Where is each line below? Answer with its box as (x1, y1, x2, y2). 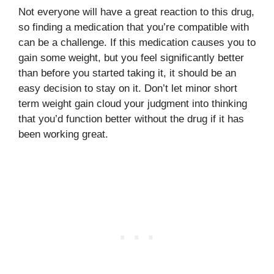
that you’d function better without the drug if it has (18, 113, 244, 125)
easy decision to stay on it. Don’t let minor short (18, 83, 237, 94)
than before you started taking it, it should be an (18, 67, 236, 79)
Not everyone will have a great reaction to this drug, (18, 6, 254, 18)
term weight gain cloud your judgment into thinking (18, 98, 247, 109)
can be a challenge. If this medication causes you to (18, 37, 256, 48)
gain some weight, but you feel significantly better (18, 52, 244, 64)
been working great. (18, 128, 108, 140)
